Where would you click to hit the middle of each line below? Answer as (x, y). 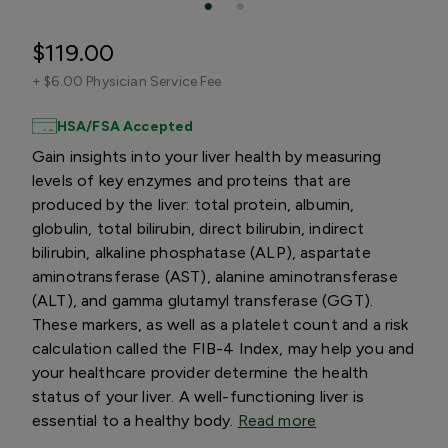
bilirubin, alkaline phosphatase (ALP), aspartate (201, 252)
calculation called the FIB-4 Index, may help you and (223, 348)
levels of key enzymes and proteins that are (191, 180)
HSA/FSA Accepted (125, 126)
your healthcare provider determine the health (200, 372)
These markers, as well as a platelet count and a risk (220, 324)
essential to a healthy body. (135, 420)
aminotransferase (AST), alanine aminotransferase (215, 276)
